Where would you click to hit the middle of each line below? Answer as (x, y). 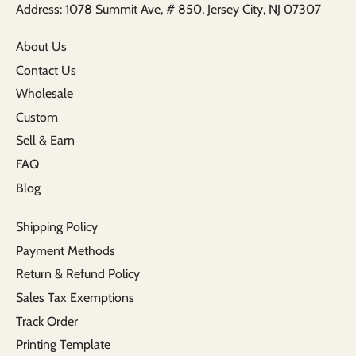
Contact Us (46, 70)
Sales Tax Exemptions (75, 298)
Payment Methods (66, 250)
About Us (41, 47)
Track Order (47, 321)
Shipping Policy (57, 227)
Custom (37, 117)
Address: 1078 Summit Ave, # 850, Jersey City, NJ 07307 (168, 10)
